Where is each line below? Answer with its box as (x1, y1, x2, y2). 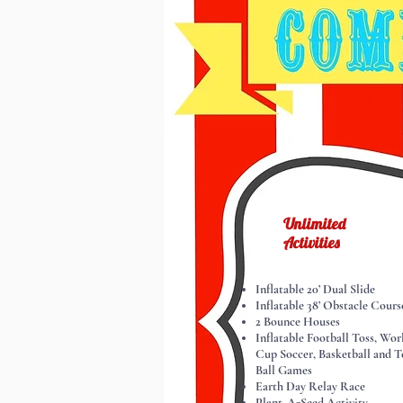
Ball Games (255, 363, 312, 378)
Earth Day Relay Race (255, 379, 365, 394)
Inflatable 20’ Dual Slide (255, 282, 375, 297)
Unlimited (283, 214, 345, 233)
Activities (283, 233, 339, 252)
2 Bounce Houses (255, 314, 340, 329)
